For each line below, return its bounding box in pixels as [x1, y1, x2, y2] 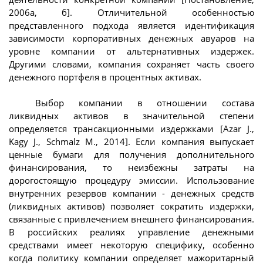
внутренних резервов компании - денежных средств [9, 187, 254, 200]
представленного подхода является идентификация [9, 19, 254, 31]
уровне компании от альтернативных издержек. [9, 45, 254, 57]
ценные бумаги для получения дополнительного [9, 149, 254, 161]
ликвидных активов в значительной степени [9, 110, 254, 122]
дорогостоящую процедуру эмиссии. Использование [9, 174, 254, 187]
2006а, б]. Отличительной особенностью [9, 6, 254, 18]
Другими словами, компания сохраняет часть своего [9, 58, 254, 70]
